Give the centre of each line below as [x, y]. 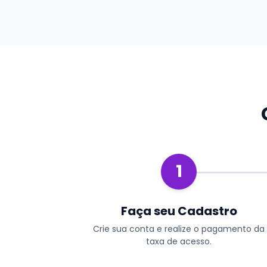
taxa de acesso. [179, 241]
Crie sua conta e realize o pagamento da [179, 229]
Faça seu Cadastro [179, 211]
